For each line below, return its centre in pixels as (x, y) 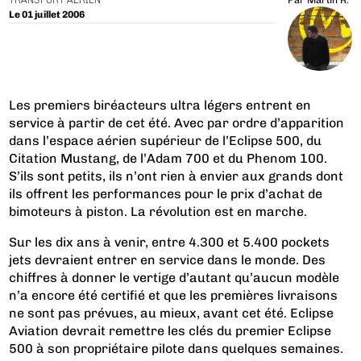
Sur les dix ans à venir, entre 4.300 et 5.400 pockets (170, 243)
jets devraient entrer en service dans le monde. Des (168, 260)
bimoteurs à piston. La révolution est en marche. (158, 212)
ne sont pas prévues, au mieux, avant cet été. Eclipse (172, 313)
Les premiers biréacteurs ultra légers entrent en (160, 106)
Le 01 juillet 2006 (47, 14)
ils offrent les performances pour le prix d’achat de (166, 194)
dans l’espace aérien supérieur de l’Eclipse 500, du (166, 141)
